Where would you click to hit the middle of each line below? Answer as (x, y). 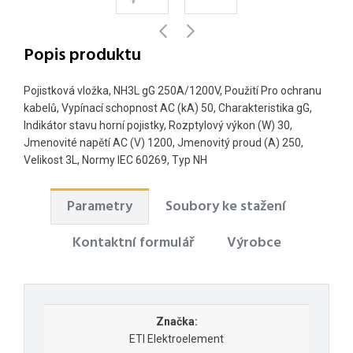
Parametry (100, 206)
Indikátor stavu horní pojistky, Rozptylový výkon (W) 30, (158, 125)
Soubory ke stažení (226, 206)
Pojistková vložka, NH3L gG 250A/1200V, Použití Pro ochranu (173, 90)
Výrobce (254, 243)
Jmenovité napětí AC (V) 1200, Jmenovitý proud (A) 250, (163, 142)
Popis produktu (82, 55)
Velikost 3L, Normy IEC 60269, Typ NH (115, 160)
